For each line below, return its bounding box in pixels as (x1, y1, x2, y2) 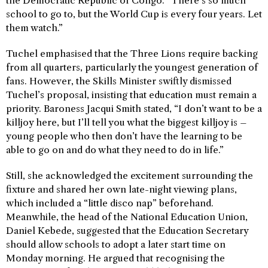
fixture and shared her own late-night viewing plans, (6, 184, 237, 195)
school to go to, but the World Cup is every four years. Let (6, 8, 262, 20)
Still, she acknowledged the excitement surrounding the (6, 170, 253, 181)
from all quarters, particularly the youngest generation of (6, 62, 258, 73)
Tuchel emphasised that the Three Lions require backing (6, 48, 258, 59)
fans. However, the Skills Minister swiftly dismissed (6, 75, 232, 87)
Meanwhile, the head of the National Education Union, (6, 211, 248, 223)
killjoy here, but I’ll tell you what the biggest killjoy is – (6, 117, 247, 128)
